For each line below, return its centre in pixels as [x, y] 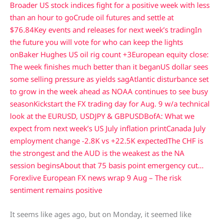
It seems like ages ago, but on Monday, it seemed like [101, 214]
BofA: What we [169, 116]
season [22, 104]
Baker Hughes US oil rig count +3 [75, 55]
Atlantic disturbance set [169, 79]
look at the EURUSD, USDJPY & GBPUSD [77, 116]
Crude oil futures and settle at [124, 18]
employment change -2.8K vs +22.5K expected [89, 141]
